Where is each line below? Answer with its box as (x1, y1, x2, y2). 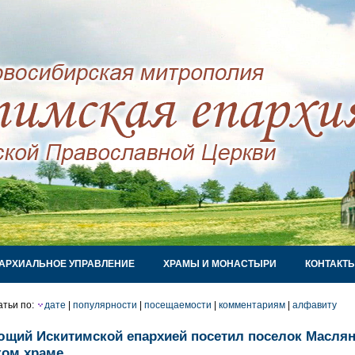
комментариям (219, 300, 285, 311)
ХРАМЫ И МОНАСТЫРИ (163, 258, 277, 269)
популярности (73, 300, 137, 311)
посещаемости (144, 300, 212, 311)
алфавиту (292, 300, 337, 311)
